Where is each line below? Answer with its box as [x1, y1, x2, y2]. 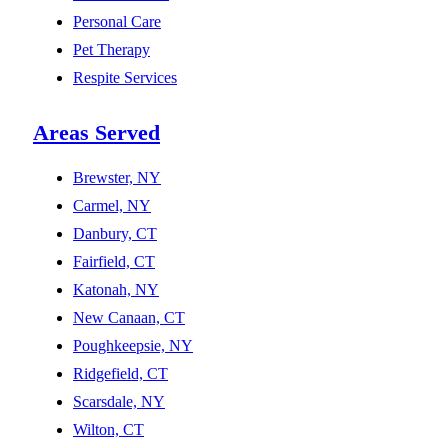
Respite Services [73, 69, 177, 87]
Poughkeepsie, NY [73, 337, 193, 355]
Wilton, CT [73, 421, 144, 439]
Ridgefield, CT [73, 365, 168, 383]
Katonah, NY [73, 281, 159, 299]
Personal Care [73, 13, 161, 31]
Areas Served [33, 120, 160, 146]
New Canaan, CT [73, 309, 185, 327]
